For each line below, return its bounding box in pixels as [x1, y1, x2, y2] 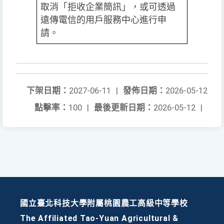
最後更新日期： [94, 102, 153, 112]
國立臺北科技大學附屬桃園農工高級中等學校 [20, 198, 188, 208]
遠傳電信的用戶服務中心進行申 [40, 14, 166, 25]
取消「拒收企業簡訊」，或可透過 [40, 1, 175, 12]
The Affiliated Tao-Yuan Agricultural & [20, 213, 179, 223]
